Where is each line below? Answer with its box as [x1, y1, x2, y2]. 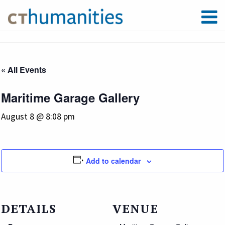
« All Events [1, 63, 46, 75]
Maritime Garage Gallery [1, 88, 140, 106]
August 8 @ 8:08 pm [1, 110, 75, 122]
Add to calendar [86, 155, 141, 166]
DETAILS [1, 200, 56, 216]
